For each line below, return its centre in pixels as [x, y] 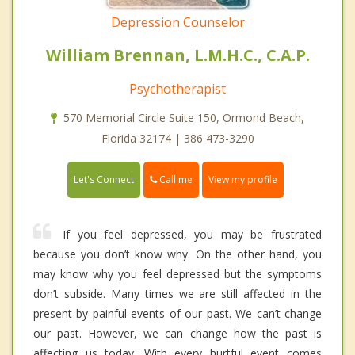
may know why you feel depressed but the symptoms [177, 274]
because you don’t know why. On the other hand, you [177, 254]
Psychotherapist [177, 89]
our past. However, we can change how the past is [177, 334]
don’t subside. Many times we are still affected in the [177, 294]
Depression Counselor [177, 23]
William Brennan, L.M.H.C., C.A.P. [177, 55]
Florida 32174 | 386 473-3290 [177, 139]
